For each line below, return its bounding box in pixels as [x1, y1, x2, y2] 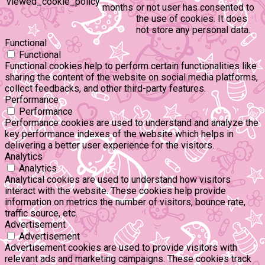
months [102, 2, 133, 14]
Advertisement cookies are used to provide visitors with [5, 242, 237, 254]
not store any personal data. [136, 24, 250, 36]
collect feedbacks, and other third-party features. [5, 83, 206, 95]
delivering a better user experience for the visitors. [5, 140, 214, 151]
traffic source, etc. [5, 208, 77, 219]
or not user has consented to [136, 2, 254, 14]
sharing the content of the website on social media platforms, [5, 72, 258, 83]
